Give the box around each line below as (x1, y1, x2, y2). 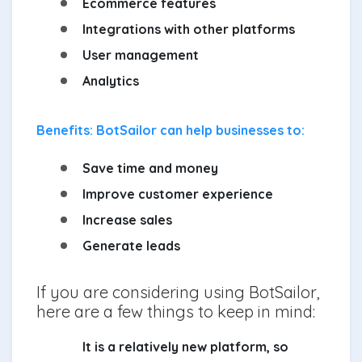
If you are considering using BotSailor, (36, 281, 320, 302)
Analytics (82, 72, 139, 89)
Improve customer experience (82, 185, 273, 202)
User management (82, 46, 199, 63)
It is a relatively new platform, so (82, 338, 288, 355)
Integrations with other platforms (82, 20, 295, 37)
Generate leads (82, 237, 180, 254)
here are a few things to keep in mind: (36, 301, 315, 322)
